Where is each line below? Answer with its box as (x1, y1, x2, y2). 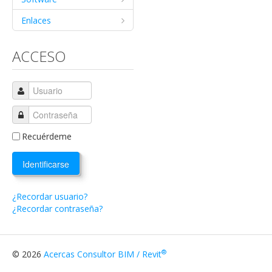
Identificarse (22, 158, 69, 170)
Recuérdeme (22, 131, 72, 142)
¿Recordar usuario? (12, 191, 87, 202)
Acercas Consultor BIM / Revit (44, 248, 161, 260)
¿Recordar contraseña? (12, 203, 103, 214)
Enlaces (21, 15, 51, 26)
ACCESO (12, 46, 66, 66)
